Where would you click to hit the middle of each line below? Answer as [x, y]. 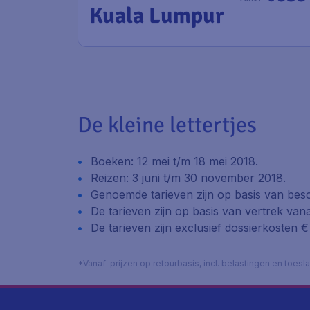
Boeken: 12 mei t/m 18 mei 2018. [174, 161]
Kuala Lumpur [157, 16]
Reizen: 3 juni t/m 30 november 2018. [188, 178]
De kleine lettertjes [167, 125]
